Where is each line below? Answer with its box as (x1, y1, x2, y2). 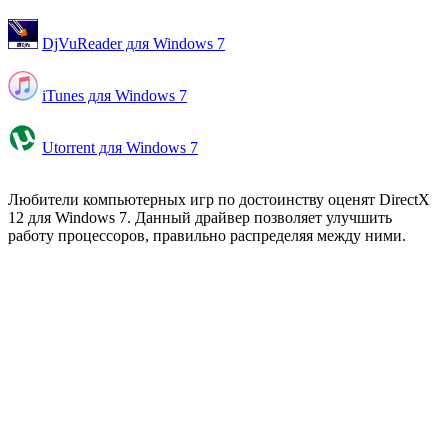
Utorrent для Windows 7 (42, 138, 198, 156)
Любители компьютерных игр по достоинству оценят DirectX (8, 190, 430, 208)
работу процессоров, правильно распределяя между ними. (8, 226, 406, 244)
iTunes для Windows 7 (42, 86, 187, 104)
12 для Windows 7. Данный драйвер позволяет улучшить (8, 208, 392, 226)
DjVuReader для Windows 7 (42, 34, 225, 52)
